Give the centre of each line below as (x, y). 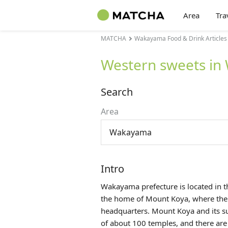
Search (117, 92)
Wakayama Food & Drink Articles (181, 38)
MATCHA (113, 38)
